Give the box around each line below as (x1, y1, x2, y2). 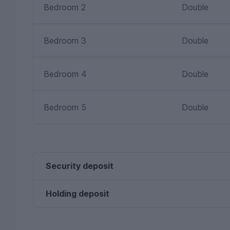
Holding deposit (46, 188, 109, 199)
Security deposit (46, 160, 113, 171)
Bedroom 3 (44, 35, 86, 46)
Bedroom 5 (44, 102, 86, 112)
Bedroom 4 (44, 68, 87, 79)
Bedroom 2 (44, 2, 86, 12)
